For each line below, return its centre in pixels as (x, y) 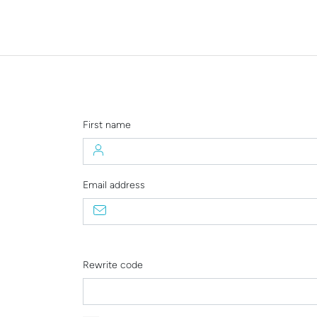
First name (107, 125)
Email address (114, 185)
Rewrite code (113, 265)
